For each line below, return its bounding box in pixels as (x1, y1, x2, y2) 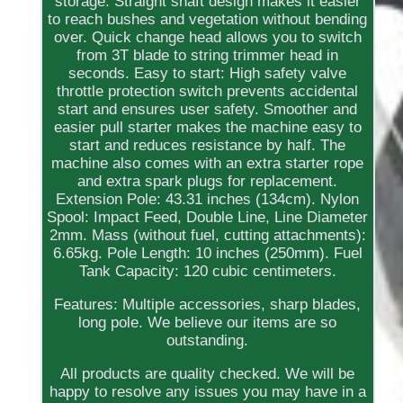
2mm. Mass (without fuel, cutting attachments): (49, 227, 366, 245)
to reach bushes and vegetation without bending (48, 11, 368, 29)
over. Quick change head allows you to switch (53, 29, 362, 47)
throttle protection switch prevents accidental (57, 83, 359, 101)
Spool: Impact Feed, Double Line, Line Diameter (47, 209, 369, 227)
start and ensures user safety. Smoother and (58, 101, 358, 119)
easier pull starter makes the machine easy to (53, 119, 362, 137)
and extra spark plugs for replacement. (77, 173, 338, 191)
